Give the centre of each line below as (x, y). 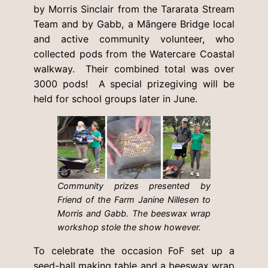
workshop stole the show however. (129, 227)
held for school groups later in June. (115, 98)
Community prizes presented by (134, 186)
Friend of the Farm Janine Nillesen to (134, 200)
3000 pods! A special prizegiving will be (134, 83)
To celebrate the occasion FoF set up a (134, 251)
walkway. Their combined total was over (134, 68)
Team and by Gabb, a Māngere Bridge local (134, 24)
